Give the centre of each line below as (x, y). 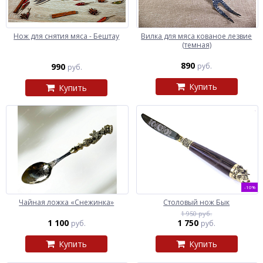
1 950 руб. (197, 213)
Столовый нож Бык (197, 202)
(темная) (196, 45)
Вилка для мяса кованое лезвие (197, 36)
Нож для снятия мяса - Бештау (67, 36)
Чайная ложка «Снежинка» (67, 202)
